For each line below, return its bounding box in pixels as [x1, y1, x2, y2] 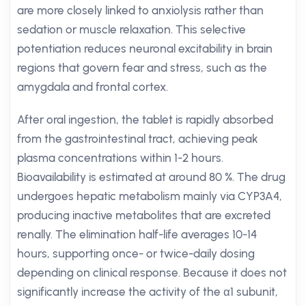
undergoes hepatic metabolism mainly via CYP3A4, [17, 189, 282, 203]
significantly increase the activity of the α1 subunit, [17, 285, 278, 298]
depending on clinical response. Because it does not [17, 266, 287, 279]
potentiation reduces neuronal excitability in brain [17, 42, 273, 55]
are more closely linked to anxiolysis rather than [17, 3, 264, 17]
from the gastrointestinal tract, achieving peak [17, 132, 258, 145]
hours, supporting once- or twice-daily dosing [17, 247, 255, 260]
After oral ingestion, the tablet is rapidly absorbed [17, 113, 273, 126]
